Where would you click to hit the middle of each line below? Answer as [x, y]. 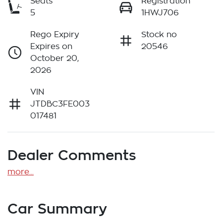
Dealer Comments [72, 155]
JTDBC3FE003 [60, 104]
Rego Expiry [55, 35]
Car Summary [57, 209]
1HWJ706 [160, 13]
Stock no [159, 35]
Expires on [51, 47]
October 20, [55, 59]
